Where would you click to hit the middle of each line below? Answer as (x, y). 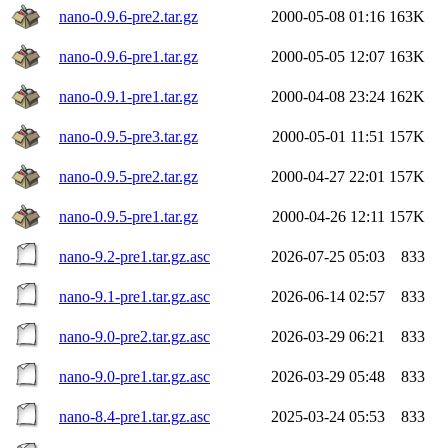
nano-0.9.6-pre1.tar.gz (128, 56)
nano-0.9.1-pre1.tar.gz (128, 96)
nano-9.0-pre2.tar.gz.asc (134, 336)
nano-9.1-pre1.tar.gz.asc (134, 296)
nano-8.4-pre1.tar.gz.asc (134, 416)
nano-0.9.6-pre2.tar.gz (128, 16)
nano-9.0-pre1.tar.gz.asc (134, 376)
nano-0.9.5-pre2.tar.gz (128, 176)
